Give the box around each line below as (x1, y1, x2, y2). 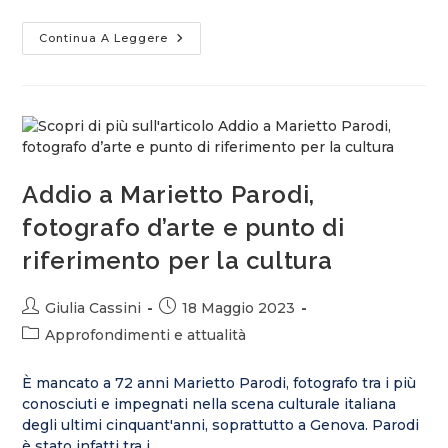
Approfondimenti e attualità (45, 326, 247, 344)
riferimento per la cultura (22, 246, 334, 275)
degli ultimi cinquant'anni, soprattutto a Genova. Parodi (22, 416, 420, 434)
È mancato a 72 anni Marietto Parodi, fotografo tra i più (22, 374, 417, 392)
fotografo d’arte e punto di (22, 213, 345, 242)
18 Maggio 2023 (182, 299, 296, 317)
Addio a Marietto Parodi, (22, 180, 315, 209)
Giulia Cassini (45, 299, 142, 317)
